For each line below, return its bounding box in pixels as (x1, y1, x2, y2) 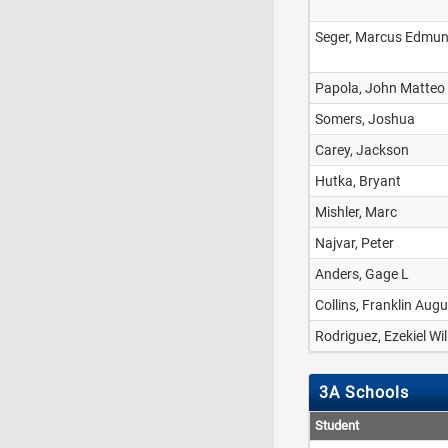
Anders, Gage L (315, 266, 409, 282)
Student (315, 418, 359, 433)
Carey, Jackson (315, 142, 409, 158)
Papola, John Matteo (315, 80, 445, 96)
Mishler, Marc (315, 204, 397, 220)
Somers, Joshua (315, 111, 415, 127)
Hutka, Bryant (315, 173, 401, 189)
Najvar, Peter (315, 235, 394, 251)
